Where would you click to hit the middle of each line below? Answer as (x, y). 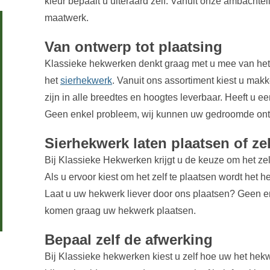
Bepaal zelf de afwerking (128, 239)
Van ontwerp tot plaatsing (133, 46)
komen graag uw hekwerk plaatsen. (120, 210)
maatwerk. (66, 17)
